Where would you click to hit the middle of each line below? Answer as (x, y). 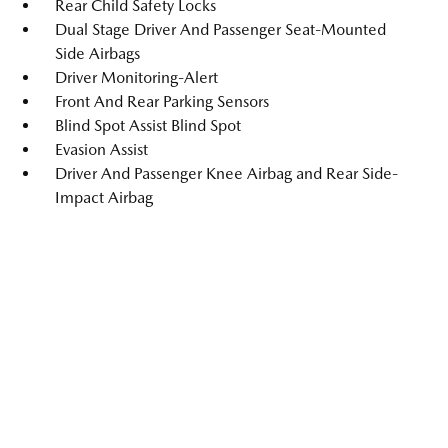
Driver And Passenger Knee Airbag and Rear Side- (226, 173)
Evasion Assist (101, 149)
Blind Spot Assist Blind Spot (148, 125)
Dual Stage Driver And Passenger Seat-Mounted (220, 29)
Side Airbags (97, 53)
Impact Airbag (104, 197)
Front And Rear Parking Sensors (162, 101)
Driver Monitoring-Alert (136, 77)
